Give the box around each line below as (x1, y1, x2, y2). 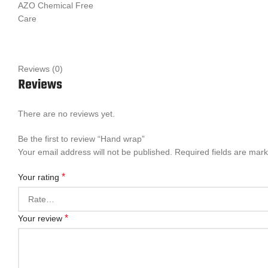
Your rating (18, 172, 62, 182)
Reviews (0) (18, 64, 63, 74)
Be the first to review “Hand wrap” (18, 134, 145, 144)
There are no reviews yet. (18, 109, 115, 118)
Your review (18, 214, 65, 223)
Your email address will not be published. (18, 147, 172, 157)
